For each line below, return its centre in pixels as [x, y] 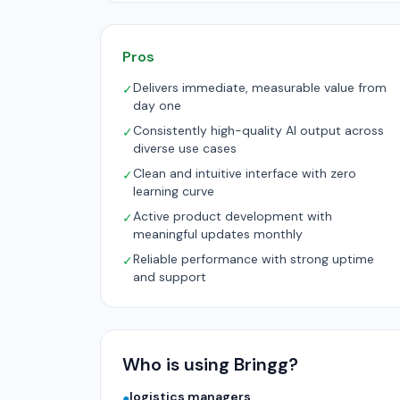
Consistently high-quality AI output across [258, 130]
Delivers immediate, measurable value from [260, 87]
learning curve [174, 191]
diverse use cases [185, 148]
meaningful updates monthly [218, 234]
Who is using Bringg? [210, 364]
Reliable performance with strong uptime [254, 259]
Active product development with [233, 216]
